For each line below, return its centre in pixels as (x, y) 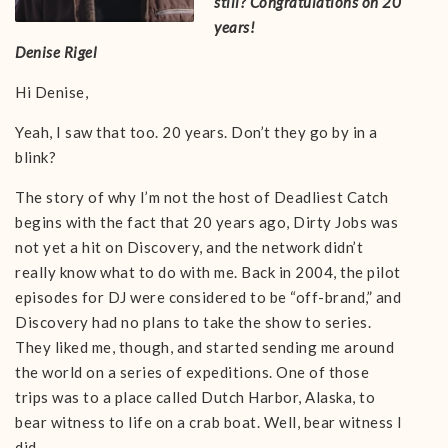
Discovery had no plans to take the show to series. (193, 322)
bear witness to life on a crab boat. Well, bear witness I (209, 422)
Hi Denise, (51, 92)
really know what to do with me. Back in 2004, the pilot (208, 272)
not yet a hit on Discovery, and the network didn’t (189, 247)
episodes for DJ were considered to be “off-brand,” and (208, 297)
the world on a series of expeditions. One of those (192, 372)
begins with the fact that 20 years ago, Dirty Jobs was (206, 222)
